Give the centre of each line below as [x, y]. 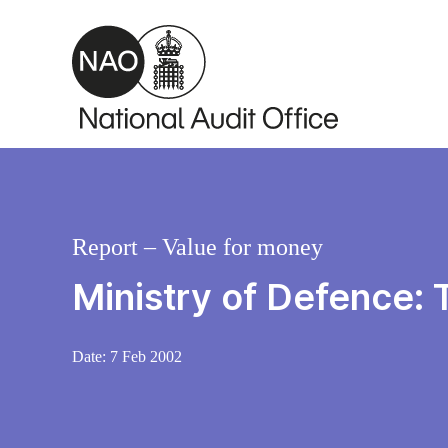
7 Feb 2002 [146, 357]
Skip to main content [93, 20]
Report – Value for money [197, 247]
